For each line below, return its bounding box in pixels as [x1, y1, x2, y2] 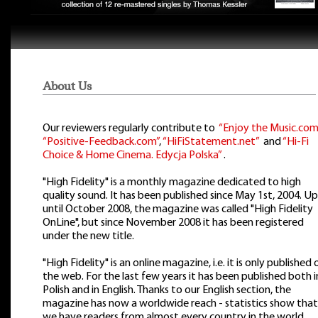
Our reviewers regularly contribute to [43, 123, 219, 134]
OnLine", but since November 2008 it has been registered [43, 217, 304, 229]
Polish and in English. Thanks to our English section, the [43, 285, 291, 296]
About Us [43, 79, 92, 93]
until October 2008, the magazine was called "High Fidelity [43, 204, 313, 215]
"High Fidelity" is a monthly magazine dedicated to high [43, 177, 301, 188]
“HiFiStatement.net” [163, 136, 261, 148]
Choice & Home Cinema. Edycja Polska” [43, 150, 224, 161]
